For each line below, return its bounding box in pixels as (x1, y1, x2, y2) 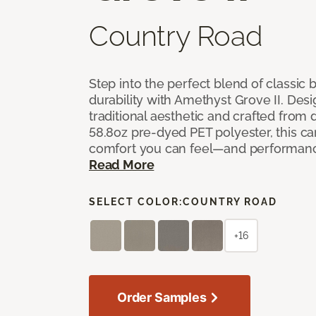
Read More (89, 157, 154, 172)
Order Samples (117, 289, 207, 305)
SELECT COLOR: (89, 195, 183, 207)
